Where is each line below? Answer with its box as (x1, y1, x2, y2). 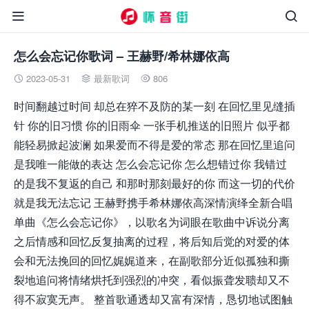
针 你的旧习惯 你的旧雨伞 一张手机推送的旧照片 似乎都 (14, 117, 290, 133)
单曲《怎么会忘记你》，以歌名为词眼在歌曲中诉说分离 (14, 214, 290, 230)
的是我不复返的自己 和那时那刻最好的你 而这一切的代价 (14, 175, 295, 191)
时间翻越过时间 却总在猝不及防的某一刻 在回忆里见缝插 (14, 98, 295, 114)
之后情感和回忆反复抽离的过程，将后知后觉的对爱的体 (14, 233, 290, 249)
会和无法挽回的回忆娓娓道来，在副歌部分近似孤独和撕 (14, 252, 290, 268)
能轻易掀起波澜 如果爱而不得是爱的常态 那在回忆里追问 (14, 137, 295, 152)
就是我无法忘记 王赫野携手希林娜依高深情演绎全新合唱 (14, 195, 292, 210)
